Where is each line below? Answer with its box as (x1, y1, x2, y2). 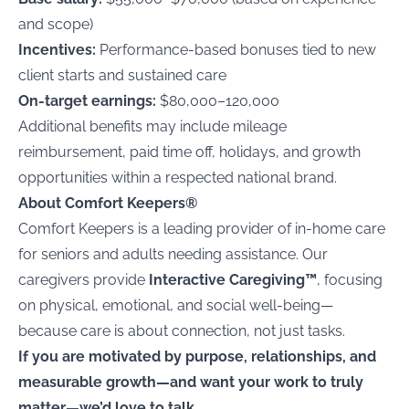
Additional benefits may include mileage (18, 118, 287, 135)
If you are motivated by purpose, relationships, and (18, 348, 376, 365)
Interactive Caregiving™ (149, 271, 317, 288)
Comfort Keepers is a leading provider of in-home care (18, 220, 385, 237)
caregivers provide (18, 271, 149, 288)
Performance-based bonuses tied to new (96, 41, 376, 58)
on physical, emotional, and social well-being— (18, 297, 333, 314)
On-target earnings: (18, 92, 156, 110)
